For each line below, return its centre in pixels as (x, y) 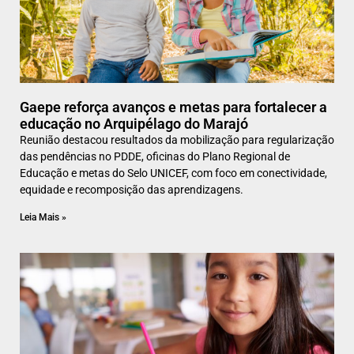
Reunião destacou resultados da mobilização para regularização (177, 140)
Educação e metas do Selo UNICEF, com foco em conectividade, (173, 173)
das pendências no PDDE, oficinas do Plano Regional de (155, 157)
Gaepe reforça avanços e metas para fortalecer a (173, 107)
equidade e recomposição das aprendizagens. (132, 190)
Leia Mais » (43, 218)
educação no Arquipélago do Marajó (134, 124)
